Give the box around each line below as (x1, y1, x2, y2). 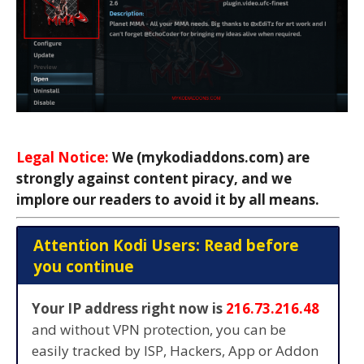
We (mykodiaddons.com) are (109, 147, 310, 167)
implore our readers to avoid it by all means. (16, 189, 319, 209)
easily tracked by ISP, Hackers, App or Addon (32, 341, 318, 361)
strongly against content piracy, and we (16, 168, 292, 188)
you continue (32, 256, 134, 277)
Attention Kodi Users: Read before (32, 235, 299, 256)
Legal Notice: (16, 147, 109, 167)
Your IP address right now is (32, 299, 226, 318)
